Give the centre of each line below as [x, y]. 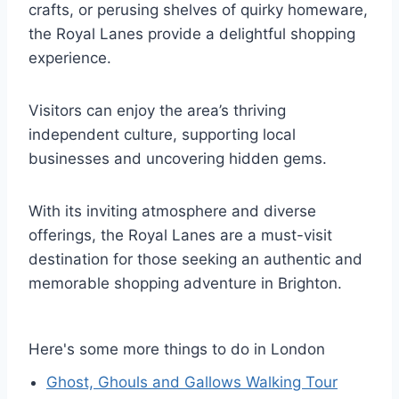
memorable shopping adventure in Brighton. [185, 284]
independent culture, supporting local [162, 135]
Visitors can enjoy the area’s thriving [157, 111]
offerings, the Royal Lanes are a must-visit [180, 236]
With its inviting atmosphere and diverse [172, 212]
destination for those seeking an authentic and [195, 260]
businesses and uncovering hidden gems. [178, 159]
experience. [70, 58]
